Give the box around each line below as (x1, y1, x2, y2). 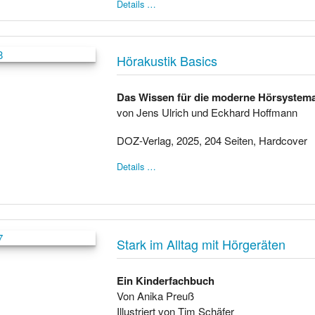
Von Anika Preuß (117, 288, 195, 303)
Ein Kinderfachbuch (117, 272, 215, 288)
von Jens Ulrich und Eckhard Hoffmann (117, 104, 298, 120)
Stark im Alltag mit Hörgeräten (117, 235, 286, 253)
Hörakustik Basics (117, 51, 218, 70)
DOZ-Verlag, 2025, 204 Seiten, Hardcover (117, 132, 308, 148)
